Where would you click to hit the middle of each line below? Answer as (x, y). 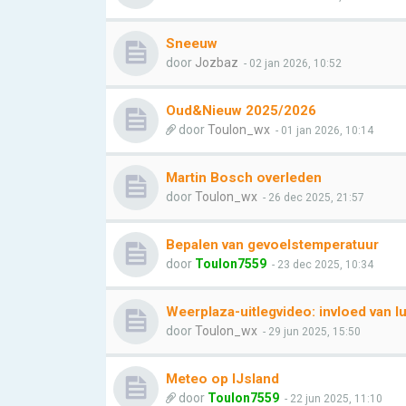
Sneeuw (192, 43)
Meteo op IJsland (222, 379)
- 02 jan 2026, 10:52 (291, 63)
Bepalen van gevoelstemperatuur (272, 245)
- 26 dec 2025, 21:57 (312, 198)
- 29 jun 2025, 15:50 (310, 332)
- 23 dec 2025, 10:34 (321, 265)
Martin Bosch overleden (244, 178)
